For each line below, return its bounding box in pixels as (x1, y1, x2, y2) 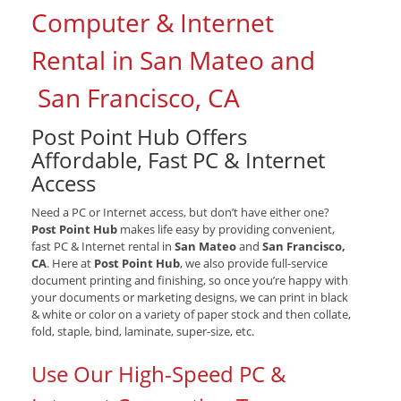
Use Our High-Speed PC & (31, 359, 286, 389)
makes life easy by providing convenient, (117, 221, 335, 238)
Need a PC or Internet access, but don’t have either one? (31, 204, 329, 221)
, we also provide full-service (180, 255, 328, 272)
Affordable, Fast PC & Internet (31, 145, 325, 175)
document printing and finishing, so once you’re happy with (31, 272, 348, 289)
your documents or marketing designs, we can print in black (31, 289, 348, 306)
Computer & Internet (31, 5, 274, 40)
